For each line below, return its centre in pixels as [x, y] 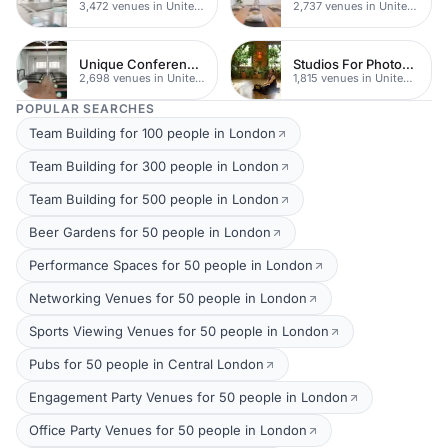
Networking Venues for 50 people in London [168, 298]
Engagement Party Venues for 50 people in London [188, 397]
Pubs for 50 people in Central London [146, 364]
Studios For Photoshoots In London [408, 63]
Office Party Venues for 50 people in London [168, 430]
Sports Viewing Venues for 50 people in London [179, 331]
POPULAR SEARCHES [85, 108]
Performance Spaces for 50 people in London [171, 265]
